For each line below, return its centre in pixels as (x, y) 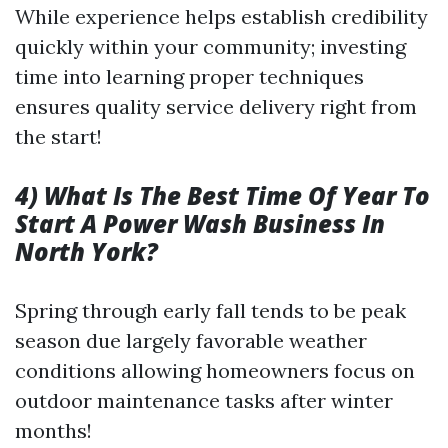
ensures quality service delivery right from (216, 106)
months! (53, 430)
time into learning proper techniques (189, 76)
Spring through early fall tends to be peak (210, 310)
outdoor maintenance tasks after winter (204, 400)
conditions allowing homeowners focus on (215, 370)
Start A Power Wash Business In (200, 223)
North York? (86, 251)
